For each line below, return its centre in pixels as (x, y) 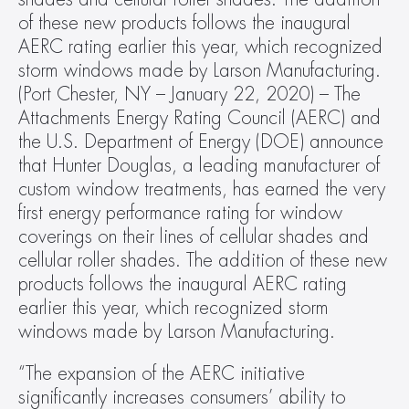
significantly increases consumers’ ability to (182, 398)
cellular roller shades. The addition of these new (203, 261)
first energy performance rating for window (180, 213)
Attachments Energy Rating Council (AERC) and (199, 118)
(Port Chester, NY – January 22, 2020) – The (189, 94)
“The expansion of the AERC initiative (162, 374)
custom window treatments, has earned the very (202, 189)
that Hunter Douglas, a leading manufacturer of (199, 166)
